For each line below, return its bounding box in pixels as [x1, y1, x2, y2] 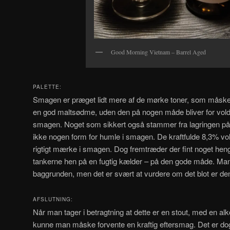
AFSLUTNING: [33, 195, 73, 203]
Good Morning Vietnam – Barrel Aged [111, 47, 206, 56]
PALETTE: [33, 83, 62, 91]
